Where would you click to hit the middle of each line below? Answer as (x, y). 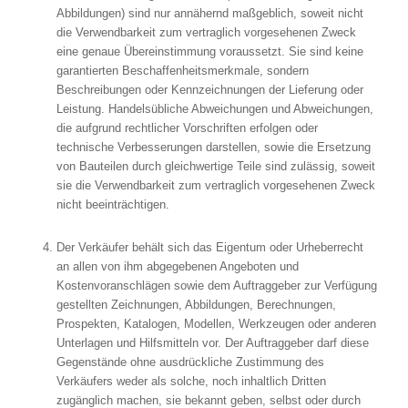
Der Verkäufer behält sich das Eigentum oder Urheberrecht (209, 248)
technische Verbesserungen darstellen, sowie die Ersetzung (213, 148)
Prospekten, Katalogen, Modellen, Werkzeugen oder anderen (216, 324)
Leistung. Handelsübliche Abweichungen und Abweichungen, (214, 109)
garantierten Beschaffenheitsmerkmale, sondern (182, 71)
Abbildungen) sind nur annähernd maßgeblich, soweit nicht (209, 14)
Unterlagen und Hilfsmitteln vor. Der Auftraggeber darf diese (212, 343)
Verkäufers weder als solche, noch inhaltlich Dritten (191, 382)
